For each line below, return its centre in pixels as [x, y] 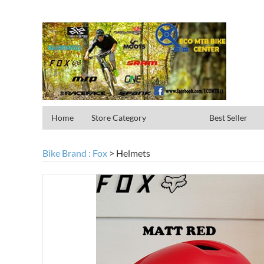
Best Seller [228, 118]
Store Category [119, 118]
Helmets [133, 153]
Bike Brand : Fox [76, 153]
